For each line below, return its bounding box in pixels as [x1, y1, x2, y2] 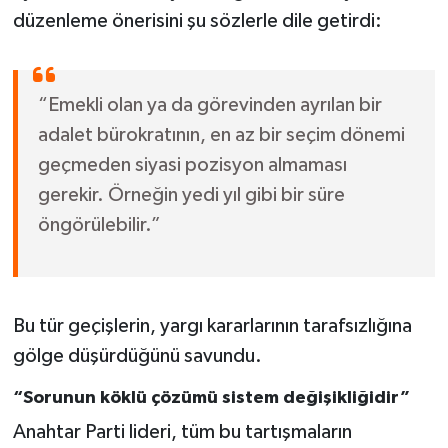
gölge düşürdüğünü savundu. [12, 345, 262, 366]
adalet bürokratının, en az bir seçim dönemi [37, 124, 405, 145]
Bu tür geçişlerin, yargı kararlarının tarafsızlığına [12, 315, 412, 336]
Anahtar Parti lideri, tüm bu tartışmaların [12, 422, 352, 443]
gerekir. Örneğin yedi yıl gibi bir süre [37, 184, 345, 205]
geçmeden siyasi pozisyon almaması [37, 154, 347, 175]
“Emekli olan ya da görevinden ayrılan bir [37, 94, 382, 115]
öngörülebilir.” [37, 214, 161, 235]
